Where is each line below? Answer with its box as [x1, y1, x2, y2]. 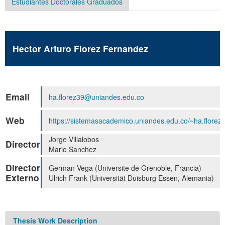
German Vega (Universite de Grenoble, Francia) [47, 163, 201, 173]
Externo [6, 171, 39, 184]
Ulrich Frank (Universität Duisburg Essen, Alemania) [47, 173, 214, 183]
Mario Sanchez [47, 144, 96, 155]
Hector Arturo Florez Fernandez [13, 42, 148, 55]
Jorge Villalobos [47, 134, 99, 145]
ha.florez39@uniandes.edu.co [49, 92, 144, 102]
